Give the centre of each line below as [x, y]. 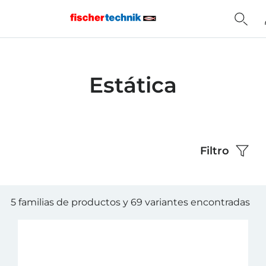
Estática [133, 85]
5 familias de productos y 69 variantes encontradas [130, 202]
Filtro [215, 151]
